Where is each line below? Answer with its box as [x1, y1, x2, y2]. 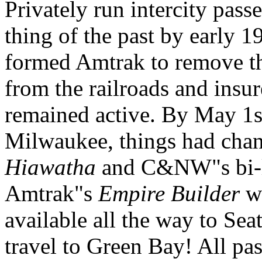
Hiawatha [5, 154, 96, 180]
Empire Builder [98, 180, 240, 206]
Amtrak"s [5, 180, 98, 206]
